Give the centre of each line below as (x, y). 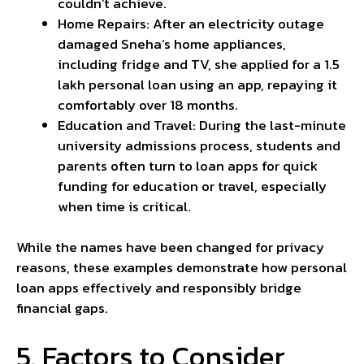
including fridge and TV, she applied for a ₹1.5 (199, 64)
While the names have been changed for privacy (170, 247)
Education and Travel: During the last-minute (202, 125)
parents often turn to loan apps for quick (188, 165)
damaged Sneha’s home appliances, (172, 43)
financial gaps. (62, 308)
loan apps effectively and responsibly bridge (159, 288)
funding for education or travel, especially (192, 186)
